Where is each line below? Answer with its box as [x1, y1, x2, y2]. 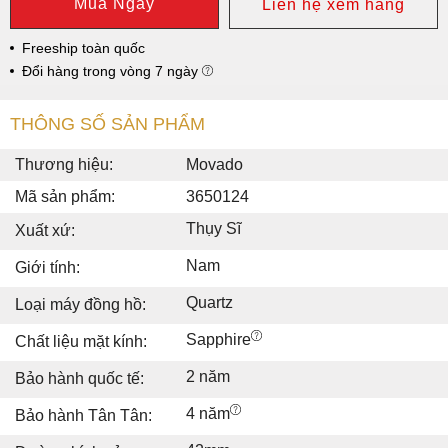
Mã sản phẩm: [15, 187, 115, 205]
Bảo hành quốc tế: [15, 369, 144, 387]
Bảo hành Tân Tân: [15, 406, 152, 424]
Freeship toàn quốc [22, 39, 145, 56]
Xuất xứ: [15, 221, 75, 239]
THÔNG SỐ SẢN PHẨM [10, 113, 205, 134]
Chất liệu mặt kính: [15, 332, 147, 350]
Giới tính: [15, 258, 80, 276]
